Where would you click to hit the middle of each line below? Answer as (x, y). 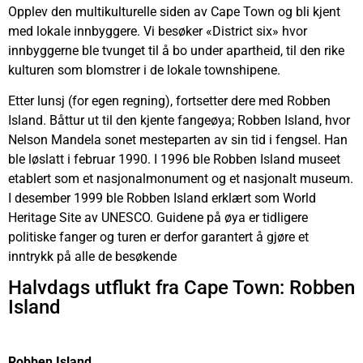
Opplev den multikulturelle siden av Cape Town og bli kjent (174, 11)
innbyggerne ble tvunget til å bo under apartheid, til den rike (176, 50)
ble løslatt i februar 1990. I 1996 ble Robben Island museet (174, 160)
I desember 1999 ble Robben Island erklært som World (162, 199)
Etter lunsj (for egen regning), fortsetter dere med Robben (169, 101)
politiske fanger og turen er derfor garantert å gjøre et (158, 237)
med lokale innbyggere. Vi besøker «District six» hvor (158, 31)
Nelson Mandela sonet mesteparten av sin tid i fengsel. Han (178, 140)
